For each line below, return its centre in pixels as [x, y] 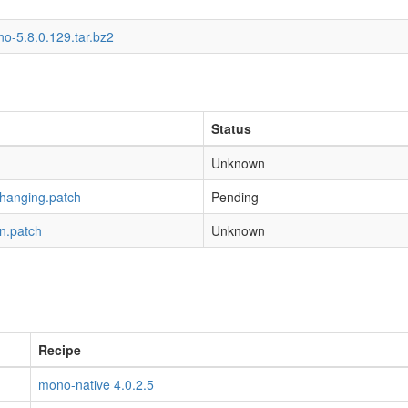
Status [231, 128]
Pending [235, 197]
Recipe [60, 350]
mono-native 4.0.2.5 [96, 384]
